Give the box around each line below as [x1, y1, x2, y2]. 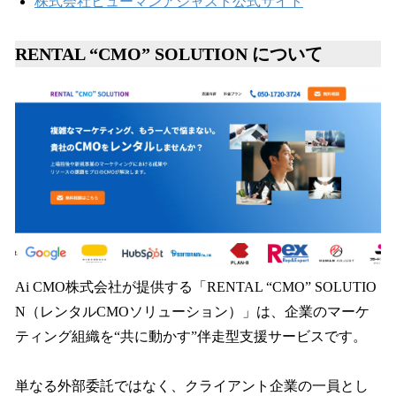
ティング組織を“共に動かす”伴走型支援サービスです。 [15, 328, 367, 344]
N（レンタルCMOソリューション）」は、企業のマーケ [15, 303, 369, 319]
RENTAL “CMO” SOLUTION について [15, 43, 323, 64]
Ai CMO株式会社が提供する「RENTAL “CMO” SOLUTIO [15, 278, 377, 294]
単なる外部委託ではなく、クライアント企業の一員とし [15, 377, 369, 393]
